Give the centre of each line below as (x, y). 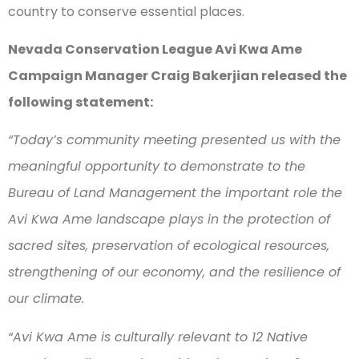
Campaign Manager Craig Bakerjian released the (177, 76)
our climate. (48, 299)
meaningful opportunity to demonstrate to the (157, 167)
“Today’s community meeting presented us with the (174, 140)
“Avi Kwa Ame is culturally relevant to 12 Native (158, 337)
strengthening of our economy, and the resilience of (174, 272)
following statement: (82, 103)
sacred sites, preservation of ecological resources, (169, 246)
